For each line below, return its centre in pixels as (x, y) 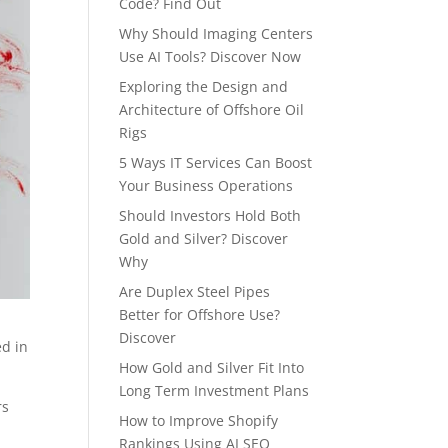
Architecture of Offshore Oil (212, 109)
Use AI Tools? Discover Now (210, 56)
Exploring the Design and (204, 86)
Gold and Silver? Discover (204, 238)
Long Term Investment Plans (214, 390)
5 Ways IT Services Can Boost (216, 162)
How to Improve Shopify (199, 420)
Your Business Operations (206, 185)
